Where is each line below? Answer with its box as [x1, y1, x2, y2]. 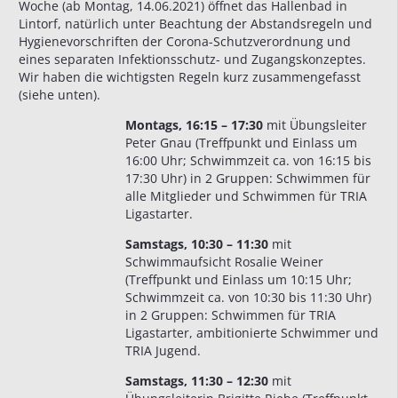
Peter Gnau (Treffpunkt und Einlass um [125, 134, 357, 152]
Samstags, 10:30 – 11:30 [125, 235, 268, 253]
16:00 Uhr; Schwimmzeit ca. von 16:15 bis [125, 152, 371, 170]
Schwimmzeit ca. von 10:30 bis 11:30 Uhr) [125, 289, 371, 306]
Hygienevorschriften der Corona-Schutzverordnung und [19, 33, 351, 51]
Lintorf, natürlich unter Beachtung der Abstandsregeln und [19, 15, 372, 33]
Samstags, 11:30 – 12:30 [125, 372, 268, 390]
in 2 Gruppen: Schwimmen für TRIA [125, 306, 336, 324]
